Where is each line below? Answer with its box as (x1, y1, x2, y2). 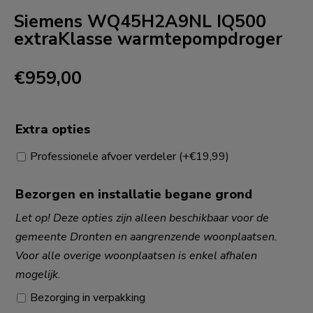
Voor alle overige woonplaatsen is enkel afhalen (15, 247, 257, 263)
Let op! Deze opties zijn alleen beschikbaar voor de (15, 210, 269, 226)
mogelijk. (15, 266, 61, 282)
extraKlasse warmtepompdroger (14, 27, 282, 52)
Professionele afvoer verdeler (30, 149, 179, 165)
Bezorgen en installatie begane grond (15, 186, 252, 203)
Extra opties (15, 121, 90, 138)
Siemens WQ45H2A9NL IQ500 (14, 10, 266, 34)
